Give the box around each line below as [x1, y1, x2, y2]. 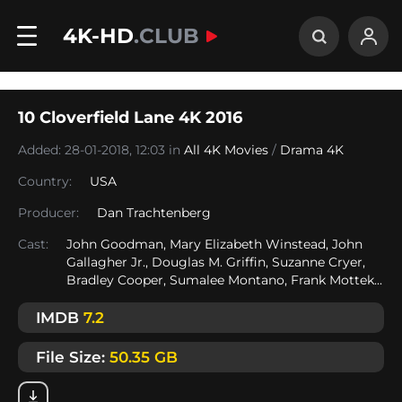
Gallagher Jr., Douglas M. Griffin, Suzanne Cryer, [66, 254, 365, 270]
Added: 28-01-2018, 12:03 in [18, 142, 184, 158]
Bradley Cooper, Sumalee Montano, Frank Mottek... [66, 272, 382, 288]
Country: [18, 173, 72, 189]
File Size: [36, 348, 109, 366]
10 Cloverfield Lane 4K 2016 [18, 108, 242, 127]
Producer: [18, 205, 79, 221]
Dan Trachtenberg [97, 205, 211, 221]
